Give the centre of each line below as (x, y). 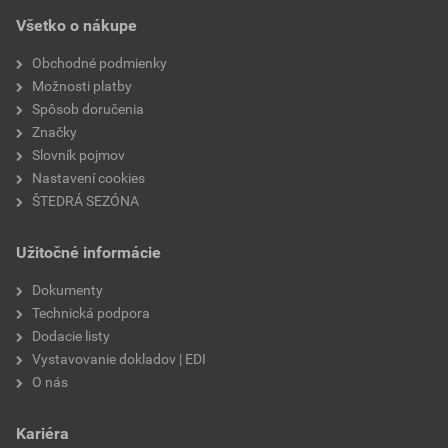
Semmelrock (268, 54)
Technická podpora (91, 312)
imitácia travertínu (288, 99)
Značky (54, 131)
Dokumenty (67, 289)
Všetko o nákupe (76, 25)
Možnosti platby (82, 85)
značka (57, 54)
